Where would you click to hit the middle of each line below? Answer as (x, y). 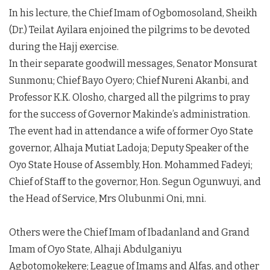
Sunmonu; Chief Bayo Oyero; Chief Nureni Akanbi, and (129, 80)
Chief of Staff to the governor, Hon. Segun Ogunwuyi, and (135, 181)
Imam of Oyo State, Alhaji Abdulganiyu (96, 249)
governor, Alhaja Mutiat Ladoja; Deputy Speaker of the (129, 148)
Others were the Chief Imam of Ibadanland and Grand (129, 232)
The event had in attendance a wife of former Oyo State (131, 131)
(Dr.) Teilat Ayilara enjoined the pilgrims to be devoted (130, 30)
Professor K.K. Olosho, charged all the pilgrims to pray (129, 97)
